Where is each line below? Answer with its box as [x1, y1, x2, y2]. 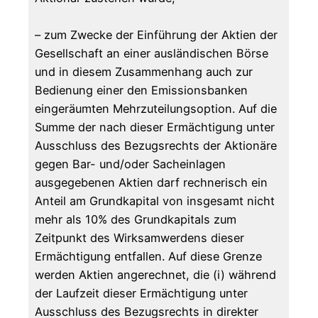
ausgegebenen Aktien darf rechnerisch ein [35, 175, 268, 190]
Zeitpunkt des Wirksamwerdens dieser [35, 231, 245, 246]
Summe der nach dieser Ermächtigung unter [35, 120, 275, 135]
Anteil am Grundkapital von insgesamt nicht [35, 194, 275, 209]
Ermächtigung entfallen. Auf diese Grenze [35, 249, 263, 264]
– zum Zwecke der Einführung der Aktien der [35, 28, 278, 43]
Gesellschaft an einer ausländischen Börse [35, 46, 269, 61]
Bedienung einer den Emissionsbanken [35, 83, 248, 98]
